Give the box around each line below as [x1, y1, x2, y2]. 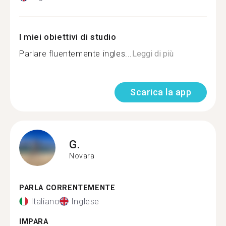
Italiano [30, 196, 60, 206]
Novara [69, 151, 95, 160]
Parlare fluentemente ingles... [19, 49, 132, 59]
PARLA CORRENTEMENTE [19, 184, 116, 192]
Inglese [71, 196, 100, 206]
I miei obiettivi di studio [19, 32, 117, 42]
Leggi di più [132, 49, 174, 59]
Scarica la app [130, 87, 191, 97]
